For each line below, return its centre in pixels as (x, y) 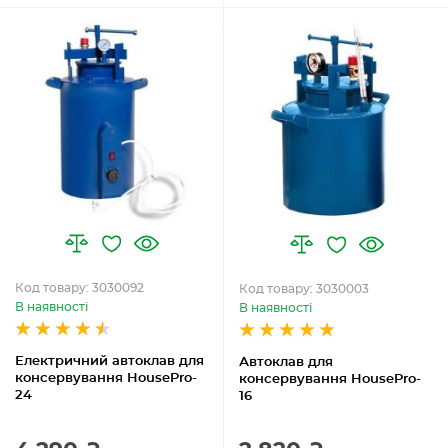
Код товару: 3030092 (79, 288)
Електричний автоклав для (109, 361)
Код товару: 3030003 (304, 289)
